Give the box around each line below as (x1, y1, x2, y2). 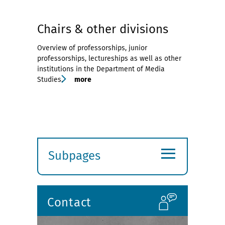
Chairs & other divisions (37, 22, 169, 36)
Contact (47, 195, 91, 209)
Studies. (37, 75, 63, 84)
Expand (48, 162, 88, 176)
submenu (48, 176, 98, 190)
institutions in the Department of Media (37, 65, 165, 73)
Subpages (48, 149, 100, 163)
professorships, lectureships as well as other (37, 54, 181, 63)
